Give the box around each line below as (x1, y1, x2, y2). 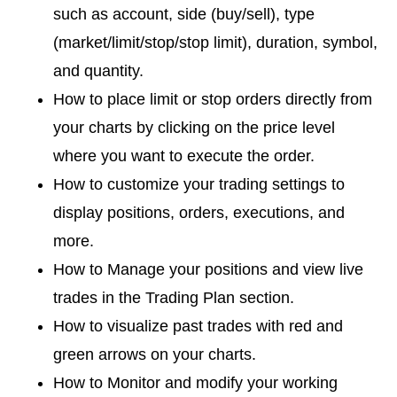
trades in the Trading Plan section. (53, 289, 294, 307)
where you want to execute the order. (53, 147, 315, 166)
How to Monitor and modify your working (53, 374, 338, 393)
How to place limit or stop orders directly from (53, 90, 372, 109)
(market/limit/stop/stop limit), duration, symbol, (53, 34, 378, 52)
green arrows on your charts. (53, 346, 256, 364)
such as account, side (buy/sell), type (53, 5, 315, 24)
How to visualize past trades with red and (53, 317, 343, 336)
